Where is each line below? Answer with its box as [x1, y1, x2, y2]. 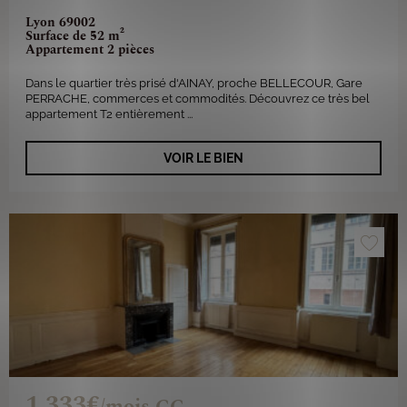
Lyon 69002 [25, 13, 95, 32]
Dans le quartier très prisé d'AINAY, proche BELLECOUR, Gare [25, 76, 362, 90]
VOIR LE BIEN [164, 151, 243, 165]
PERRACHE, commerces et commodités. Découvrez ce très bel [25, 92, 370, 105]
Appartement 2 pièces [25, 40, 154, 59]
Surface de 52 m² [25, 26, 124, 45]
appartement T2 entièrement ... [25, 107, 193, 121]
